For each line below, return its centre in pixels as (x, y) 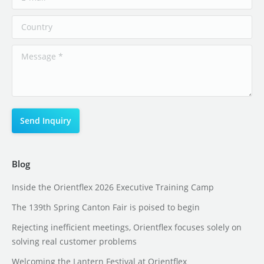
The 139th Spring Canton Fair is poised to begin (106, 207)
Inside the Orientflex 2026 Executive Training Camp (113, 187)
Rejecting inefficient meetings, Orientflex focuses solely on (127, 227)
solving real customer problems (74, 242)
